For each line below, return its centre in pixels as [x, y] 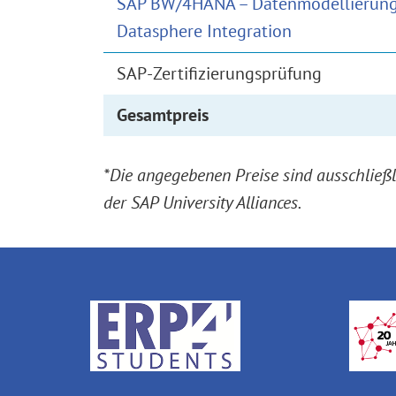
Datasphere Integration [204, 30]
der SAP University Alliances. [202, 202]
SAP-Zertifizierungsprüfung [219, 73]
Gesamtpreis [163, 114]
